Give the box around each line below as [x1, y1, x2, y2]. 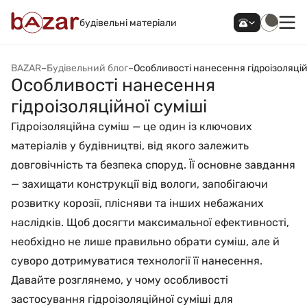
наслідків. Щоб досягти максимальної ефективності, [11, 216, 289, 229]
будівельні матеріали [79, 16, 177, 29]
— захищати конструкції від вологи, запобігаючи [11, 177, 268, 191]
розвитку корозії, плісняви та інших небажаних [11, 197, 264, 210]
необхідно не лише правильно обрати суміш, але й [11, 235, 280, 248]
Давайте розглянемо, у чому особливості [11, 273, 228, 286]
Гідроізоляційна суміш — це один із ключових [11, 120, 252, 133]
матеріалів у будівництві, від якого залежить [11, 139, 249, 152]
